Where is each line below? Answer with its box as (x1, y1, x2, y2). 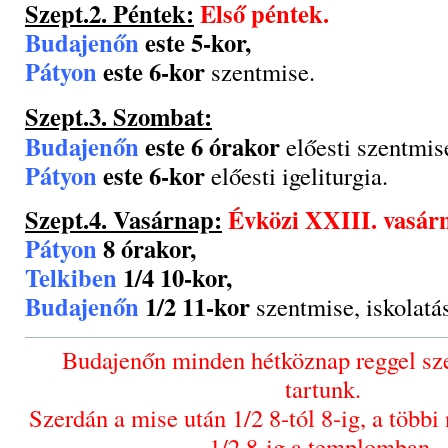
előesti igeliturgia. (205, 158, 388, 192)
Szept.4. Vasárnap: (25, 202, 222, 238)
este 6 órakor (139, 128, 280, 164)
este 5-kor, (139, 25, 251, 61)
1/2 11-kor (139, 289, 250, 325)
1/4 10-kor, (117, 260, 232, 296)
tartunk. (284, 372, 361, 406)
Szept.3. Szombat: (25, 98, 212, 134)
